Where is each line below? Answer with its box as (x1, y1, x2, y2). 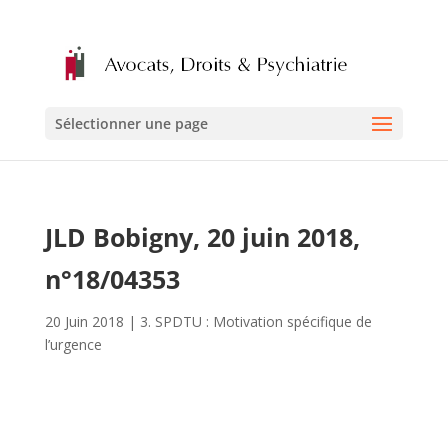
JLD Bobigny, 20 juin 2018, (44, 220, 360, 254)
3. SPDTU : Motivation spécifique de (139, 312, 372, 331)
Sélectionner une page (54, 114, 208, 134)
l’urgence (44, 335, 102, 354)
